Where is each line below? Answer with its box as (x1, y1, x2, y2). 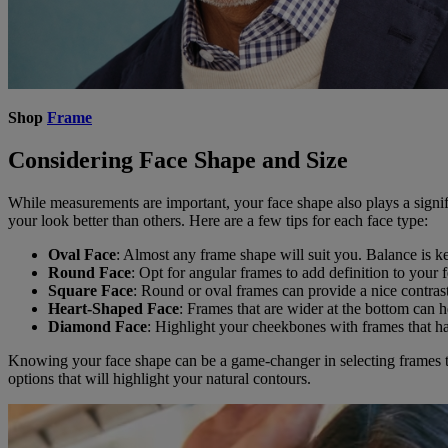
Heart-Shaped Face (48, 299, 179, 317)
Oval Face (48, 245, 116, 263)
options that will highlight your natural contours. (8, 369, 311, 387)
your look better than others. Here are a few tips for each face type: (8, 211, 428, 229)
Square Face (48, 281, 133, 299)
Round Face (48, 263, 131, 281)
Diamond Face (48, 317, 147, 335)
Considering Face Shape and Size (8, 146, 348, 173)
